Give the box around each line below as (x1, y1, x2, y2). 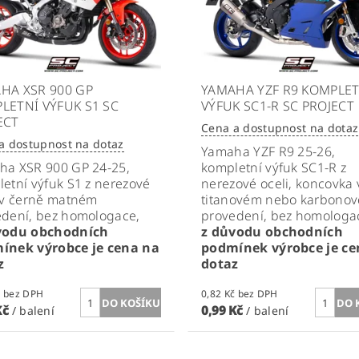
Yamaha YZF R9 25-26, (200, 143, 336, 161)
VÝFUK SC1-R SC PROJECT (200, 97, 355, 115)
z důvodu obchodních (200, 223, 344, 241)
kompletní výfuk (200, 159, 302, 177)
